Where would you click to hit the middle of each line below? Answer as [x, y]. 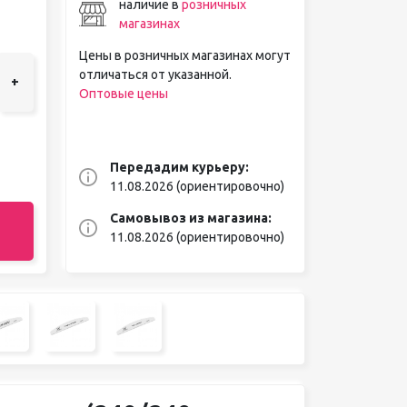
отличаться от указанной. [155, 74]
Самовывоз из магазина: [190, 218]
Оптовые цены [123, 93]
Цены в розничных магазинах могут [184, 55]
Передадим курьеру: [179, 167]
